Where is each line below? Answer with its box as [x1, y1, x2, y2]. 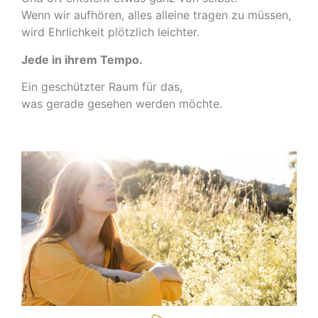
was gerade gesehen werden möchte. [21, 97, 222, 111]
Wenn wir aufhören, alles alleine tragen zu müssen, [21, 8, 291, 23]
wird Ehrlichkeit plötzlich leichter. [21, 25, 199, 40]
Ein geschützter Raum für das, [21, 79, 182, 94]
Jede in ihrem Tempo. [21, 52, 143, 67]
